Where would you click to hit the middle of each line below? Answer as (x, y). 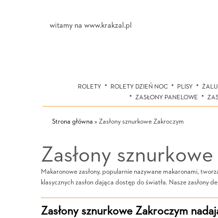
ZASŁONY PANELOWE (167, 98)
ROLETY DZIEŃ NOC (139, 87)
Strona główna (73, 122)
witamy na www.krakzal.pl (91, 26)
